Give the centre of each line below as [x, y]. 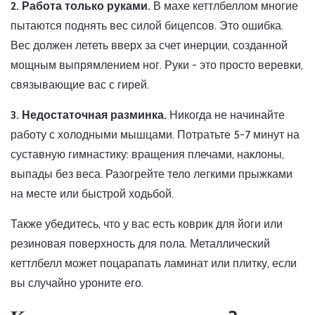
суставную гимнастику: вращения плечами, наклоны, [147, 155]
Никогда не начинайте [226, 115]
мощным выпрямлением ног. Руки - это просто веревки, [157, 65]
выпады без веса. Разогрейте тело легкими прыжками [152, 174]
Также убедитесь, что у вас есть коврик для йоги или [147, 224]
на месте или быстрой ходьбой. [92, 194]
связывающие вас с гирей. [80, 85]
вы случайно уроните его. [77, 283]
